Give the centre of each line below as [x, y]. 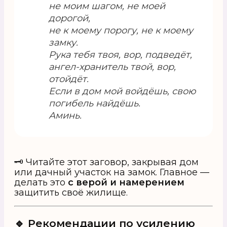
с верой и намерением [126, 183]
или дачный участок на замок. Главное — [112, 173]
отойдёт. [69, 79]
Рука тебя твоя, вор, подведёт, [120, 55]
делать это [41, 183]
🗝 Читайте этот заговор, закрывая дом [106, 162]
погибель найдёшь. [94, 104]
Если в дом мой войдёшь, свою [122, 91]
